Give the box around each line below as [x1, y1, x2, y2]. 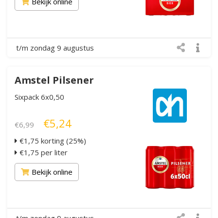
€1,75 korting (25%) [18, 135, 86, 145]
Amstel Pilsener [15, 73, 94, 87]
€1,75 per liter [18, 147, 68, 157]
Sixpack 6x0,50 [15, 91, 64, 102]
